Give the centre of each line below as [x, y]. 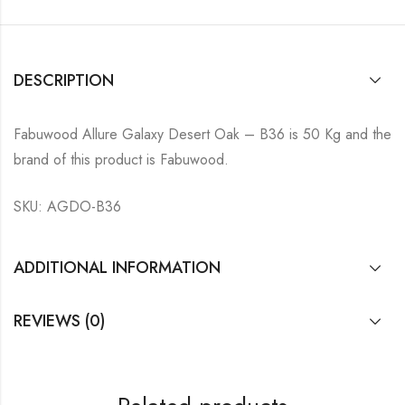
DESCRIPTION [64, 80]
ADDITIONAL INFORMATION [117, 268]
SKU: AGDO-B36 [67, 206]
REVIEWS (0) [59, 321]
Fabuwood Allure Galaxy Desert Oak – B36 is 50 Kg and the [202, 134]
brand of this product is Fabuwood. [121, 159]
